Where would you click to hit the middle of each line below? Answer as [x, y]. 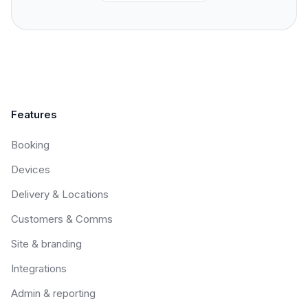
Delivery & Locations [60, 194]
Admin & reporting [53, 293]
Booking [30, 145]
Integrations [39, 268]
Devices [31, 169]
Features [34, 114]
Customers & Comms [62, 219]
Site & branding [46, 244]
